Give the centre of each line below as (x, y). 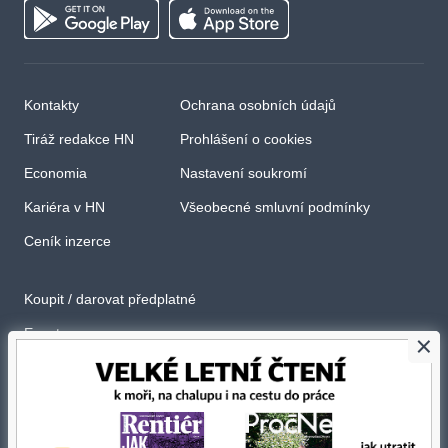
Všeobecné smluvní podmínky (275, 207)
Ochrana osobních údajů (258, 105)
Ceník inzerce (67, 241)
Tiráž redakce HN (79, 139)
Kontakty (51, 105)
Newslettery (61, 367)
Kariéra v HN (64, 207)
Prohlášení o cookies (246, 139)
